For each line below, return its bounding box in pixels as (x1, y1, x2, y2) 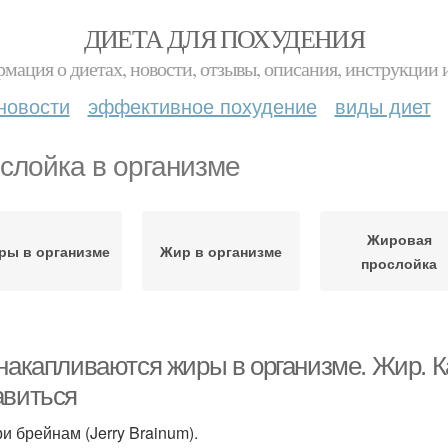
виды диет (334, 91, 431, 120)
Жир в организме (160, 241, 282, 261)
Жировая (366, 229, 432, 249)
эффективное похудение (87, 91, 317, 120)
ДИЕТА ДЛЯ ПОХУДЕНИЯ (83, 21, 365, 55)
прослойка (361, 253, 437, 273)
